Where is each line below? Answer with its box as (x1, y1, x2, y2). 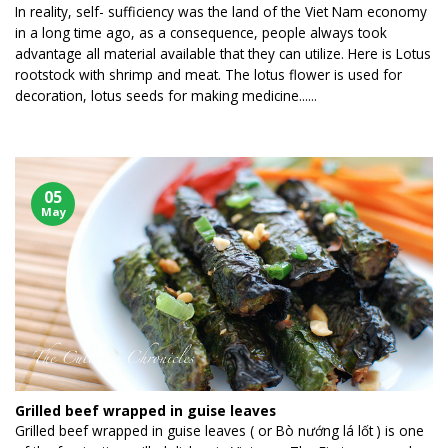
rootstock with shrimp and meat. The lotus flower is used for (15, 65, 402, 85)
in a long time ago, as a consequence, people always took (15, 23, 387, 43)
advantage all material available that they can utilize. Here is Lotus (15, 44, 431, 64)
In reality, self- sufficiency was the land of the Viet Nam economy (15, 2, 427, 22)
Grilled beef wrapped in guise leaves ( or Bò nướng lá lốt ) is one (15, 421, 424, 441)
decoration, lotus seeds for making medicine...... (15, 86, 317, 106)
